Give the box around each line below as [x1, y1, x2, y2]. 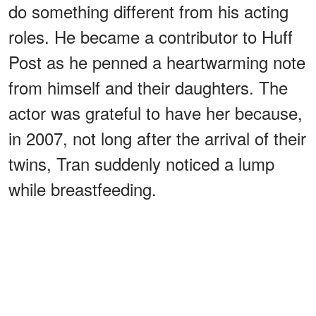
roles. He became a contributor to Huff [8, 24, 293, 49]
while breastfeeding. [8, 176, 157, 202]
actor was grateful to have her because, [8, 100, 303, 126]
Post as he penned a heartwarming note [8, 49, 305, 75]
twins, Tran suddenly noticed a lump [8, 151, 274, 176]
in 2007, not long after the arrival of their [8, 126, 306, 151]
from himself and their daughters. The [8, 75, 288, 100]
